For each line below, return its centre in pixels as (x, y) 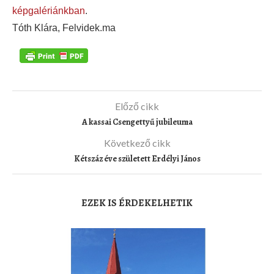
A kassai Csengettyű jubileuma (137, 122)
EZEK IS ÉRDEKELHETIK (137, 203)
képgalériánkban (49, 11)
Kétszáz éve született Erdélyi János (137, 159)
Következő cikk (137, 143)
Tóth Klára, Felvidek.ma (64, 28)
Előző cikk (137, 106)
